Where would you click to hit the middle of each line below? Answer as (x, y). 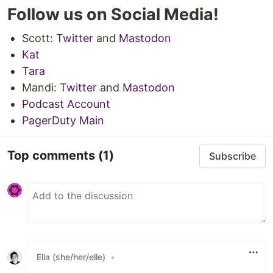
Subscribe (232, 156)
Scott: (39, 38)
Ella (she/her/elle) (71, 257)
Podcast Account (66, 104)
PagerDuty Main (63, 120)
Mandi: (41, 87)
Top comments (53, 156)
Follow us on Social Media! (113, 14)
